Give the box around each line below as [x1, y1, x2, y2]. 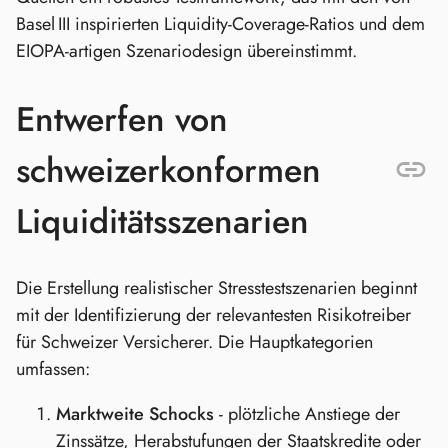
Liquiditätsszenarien [16, 196, 309, 246]
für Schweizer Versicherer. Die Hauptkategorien [16, 328, 373, 355]
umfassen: [16, 355, 90, 382]
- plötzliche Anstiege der [214, 400, 400, 427]
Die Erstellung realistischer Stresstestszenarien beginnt [16, 274, 417, 301]
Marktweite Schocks [56, 400, 214, 427]
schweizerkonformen [16, 145, 321, 195]
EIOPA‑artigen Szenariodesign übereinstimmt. [16, 38, 357, 65]
